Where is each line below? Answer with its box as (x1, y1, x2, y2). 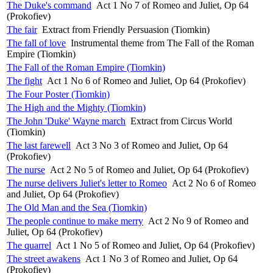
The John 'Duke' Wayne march (7, 115, 126, 126)
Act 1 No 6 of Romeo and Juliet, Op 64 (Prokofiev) (47, 75, 246, 86)
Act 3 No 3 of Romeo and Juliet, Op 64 (76, 140, 228, 151)
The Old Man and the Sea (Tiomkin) (7, 202, 147, 213)
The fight (7, 75, 42, 86)
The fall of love (7, 37, 66, 48)
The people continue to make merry (7, 215, 143, 226)
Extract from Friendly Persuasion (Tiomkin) (42, 24, 210, 35)
